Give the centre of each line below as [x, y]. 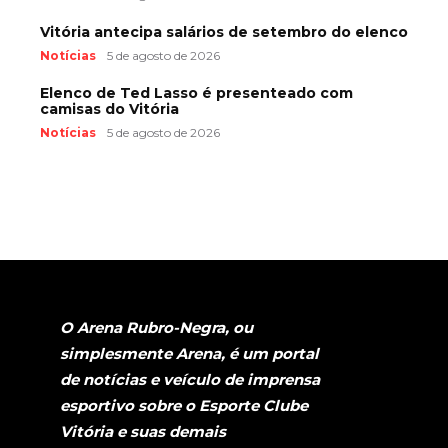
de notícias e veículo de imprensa [190, 379]
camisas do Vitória [109, 108]
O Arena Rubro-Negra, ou [156, 327]
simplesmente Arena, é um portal [189, 353]
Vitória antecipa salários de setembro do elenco [224, 31]
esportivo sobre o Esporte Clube [184, 405]
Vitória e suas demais [143, 431]
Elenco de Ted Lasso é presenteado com [196, 92]
